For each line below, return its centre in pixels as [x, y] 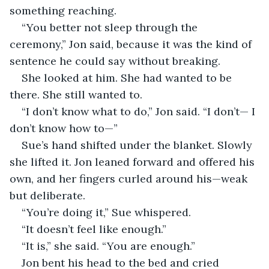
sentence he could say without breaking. [115, 61]
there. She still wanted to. [76, 94]
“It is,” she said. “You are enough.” [108, 246]
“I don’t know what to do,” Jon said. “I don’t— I [140, 111]
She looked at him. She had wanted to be [128, 77]
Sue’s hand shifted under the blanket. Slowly [138, 145]
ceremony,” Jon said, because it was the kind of [132, 44]
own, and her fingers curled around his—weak [130, 178]
